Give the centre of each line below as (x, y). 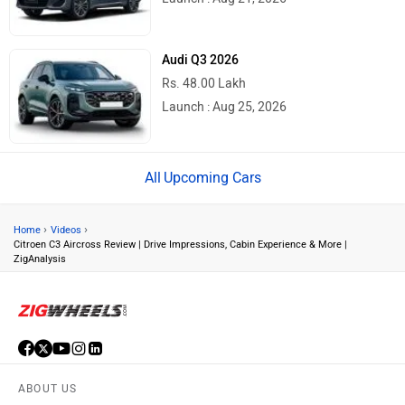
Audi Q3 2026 (201, 60)
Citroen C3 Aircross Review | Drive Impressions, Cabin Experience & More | (180, 244)
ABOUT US (48, 388)
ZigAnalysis (40, 259)
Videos (66, 230)
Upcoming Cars (212, 177)
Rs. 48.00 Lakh (204, 83)
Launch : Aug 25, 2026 (225, 107)
